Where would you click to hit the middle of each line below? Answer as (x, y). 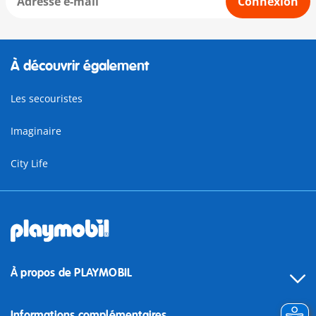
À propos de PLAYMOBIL (72, 273)
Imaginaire (36, 131)
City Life (29, 164)
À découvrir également (80, 66)
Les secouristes (47, 99)
